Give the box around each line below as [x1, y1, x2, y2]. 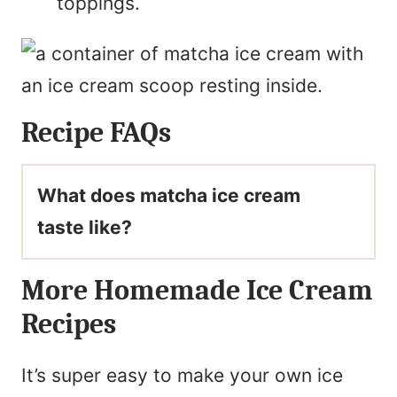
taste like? [37, 215, 136, 238]
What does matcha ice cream [37, 183, 300, 206]
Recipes [21, 307, 116, 340]
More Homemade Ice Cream [21, 273, 373, 307]
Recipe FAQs [21, 115, 171, 149]
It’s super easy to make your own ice [21, 363, 343, 386]
